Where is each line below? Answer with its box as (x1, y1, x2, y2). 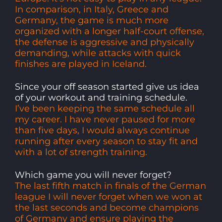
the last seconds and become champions (15, 202, 199, 213)
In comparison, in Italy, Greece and (15, 3, 168, 15)
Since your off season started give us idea (15, 81, 199, 92)
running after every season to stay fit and (15, 135, 198, 147)
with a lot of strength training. (15, 146, 147, 158)
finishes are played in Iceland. (15, 58, 147, 69)
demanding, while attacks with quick (15, 47, 181, 58)
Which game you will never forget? (15, 169, 171, 180)
